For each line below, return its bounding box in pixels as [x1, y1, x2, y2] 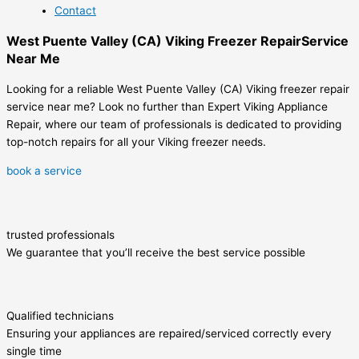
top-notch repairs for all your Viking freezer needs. [6, 135, 266, 149]
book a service [6, 164, 82, 178]
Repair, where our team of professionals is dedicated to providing [6, 118, 341, 131]
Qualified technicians [6, 309, 114, 323]
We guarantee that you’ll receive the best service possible [6, 246, 305, 260]
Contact [54, 4, 96, 18]
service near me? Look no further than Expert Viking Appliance [6, 100, 328, 114]
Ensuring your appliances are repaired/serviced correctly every [6, 327, 332, 341]
